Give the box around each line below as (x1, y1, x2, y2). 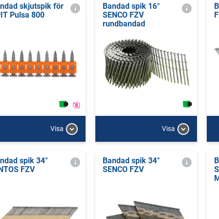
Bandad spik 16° (102, 1, 160, 11)
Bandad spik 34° (102, 155, 160, 165)
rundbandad (102, 19, 145, 28)
